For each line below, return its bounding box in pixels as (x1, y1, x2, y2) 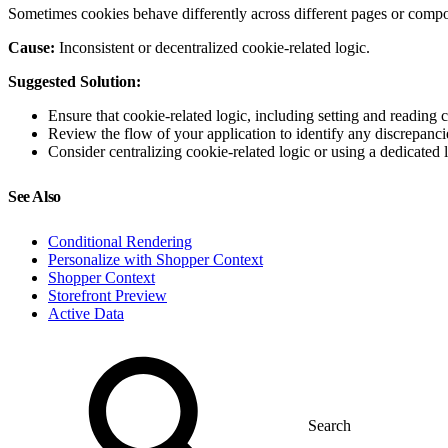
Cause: (8, 38, 55, 56)
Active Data (48, 304, 124, 322)
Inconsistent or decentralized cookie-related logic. (55, 38, 370, 56)
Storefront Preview (48, 286, 167, 304)
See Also (8, 187, 65, 205)
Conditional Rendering (48, 232, 192, 250)
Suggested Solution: (8, 72, 141, 90)
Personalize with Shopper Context (48, 250, 263, 268)
